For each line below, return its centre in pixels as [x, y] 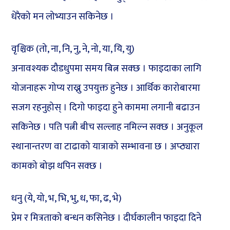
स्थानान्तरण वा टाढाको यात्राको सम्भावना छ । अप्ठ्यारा [106, 147]
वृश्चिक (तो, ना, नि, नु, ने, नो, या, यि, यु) [73, 49]
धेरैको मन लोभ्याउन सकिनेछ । [63, 17]
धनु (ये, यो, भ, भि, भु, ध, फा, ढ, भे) [67, 199]
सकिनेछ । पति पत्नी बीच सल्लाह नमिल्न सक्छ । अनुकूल [107, 127]
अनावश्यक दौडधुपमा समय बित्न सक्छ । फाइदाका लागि [107, 69]
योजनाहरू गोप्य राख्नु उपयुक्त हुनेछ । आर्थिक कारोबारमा [106, 88]
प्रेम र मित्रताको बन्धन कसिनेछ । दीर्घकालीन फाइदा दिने [107, 218]
